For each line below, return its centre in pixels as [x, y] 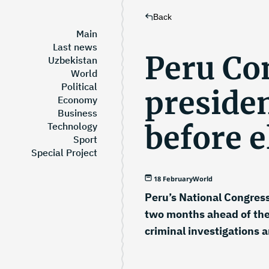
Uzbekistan [73, 60]
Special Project [64, 153]
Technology [72, 126]
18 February [173, 179]
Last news [75, 47]
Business [77, 113]
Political [79, 86]
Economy [77, 100]
